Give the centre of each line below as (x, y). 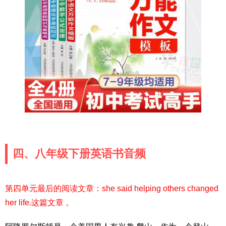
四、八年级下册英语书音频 (79, 153)
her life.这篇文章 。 (39, 202)
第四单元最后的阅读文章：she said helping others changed (112, 188)
